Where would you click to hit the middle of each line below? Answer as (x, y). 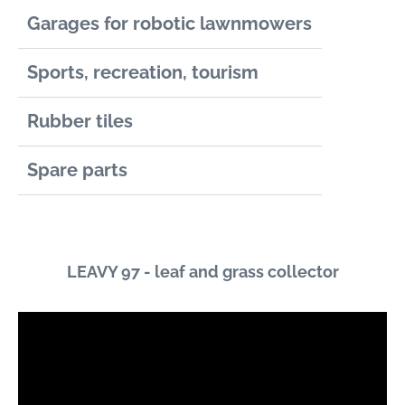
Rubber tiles (80, 122)
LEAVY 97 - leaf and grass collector (202, 272)
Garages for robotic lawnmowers (170, 24)
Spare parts (78, 170)
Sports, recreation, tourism (143, 73)
